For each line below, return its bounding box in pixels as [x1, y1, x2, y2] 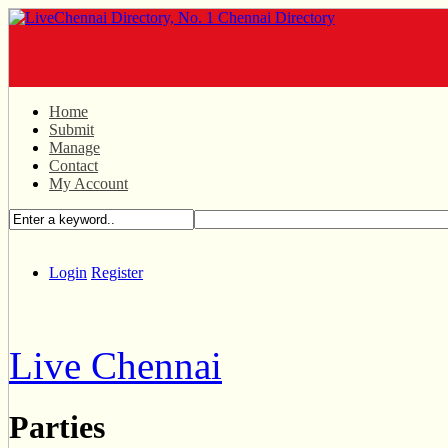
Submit [49, 121, 94, 138]
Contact [49, 157, 98, 174]
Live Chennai [9, 344, 222, 387]
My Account [49, 175, 128, 192]
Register [91, 264, 143, 281]
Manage [49, 139, 100, 156]
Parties [9, 409, 105, 446]
